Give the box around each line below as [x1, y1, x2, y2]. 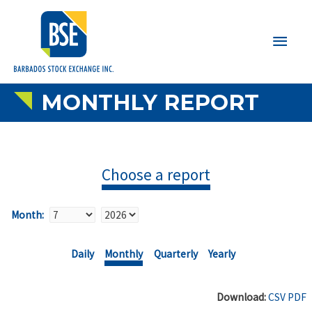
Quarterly [153, 247, 198, 260]
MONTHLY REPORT [35, 88, 259, 116]
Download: [216, 290, 266, 304]
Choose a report [102, 164, 210, 185]
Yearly [208, 247, 236, 260]
